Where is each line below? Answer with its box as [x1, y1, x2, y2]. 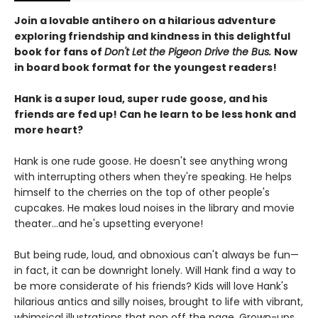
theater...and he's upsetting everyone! [14, 216, 203, 231]
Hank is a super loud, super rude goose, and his [14, 92, 268, 106]
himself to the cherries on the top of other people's [14, 185, 270, 199]
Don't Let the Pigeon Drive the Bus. [104, 45, 274, 59]
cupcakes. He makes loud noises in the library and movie [14, 201, 295, 215]
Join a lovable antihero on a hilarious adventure [14, 13, 276, 28]
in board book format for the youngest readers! [14, 60, 277, 75]
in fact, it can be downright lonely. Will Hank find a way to [14, 263, 296, 278]
